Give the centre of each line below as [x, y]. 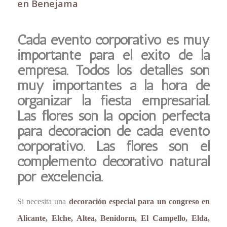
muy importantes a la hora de [113, 86]
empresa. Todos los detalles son [113, 70]
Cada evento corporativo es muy [113, 40]
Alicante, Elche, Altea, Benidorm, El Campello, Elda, [113, 218]
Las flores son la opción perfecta [113, 116]
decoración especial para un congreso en [139, 201]
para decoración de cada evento [113, 131]
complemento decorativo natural [113, 162]
